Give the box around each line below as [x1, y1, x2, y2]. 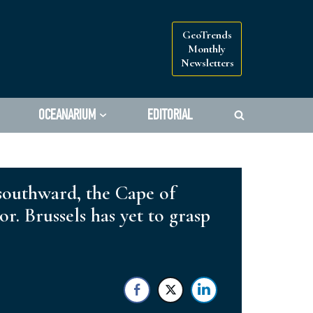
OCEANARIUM [38, 108, 96, 123]
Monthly [188, 41, 226, 56]
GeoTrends [182, 27, 232, 42]
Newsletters [181, 55, 234, 70]
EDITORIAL [147, 108, 193, 123]
